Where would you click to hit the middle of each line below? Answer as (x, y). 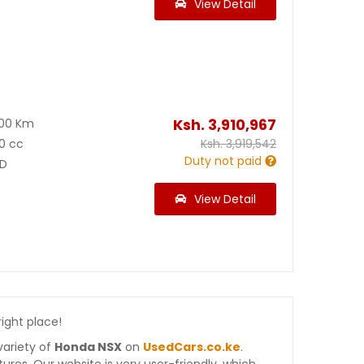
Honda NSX (88, 347)
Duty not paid (223, 161)
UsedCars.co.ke (192, 347)
